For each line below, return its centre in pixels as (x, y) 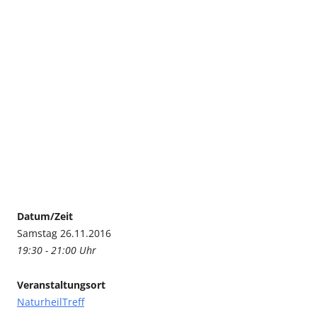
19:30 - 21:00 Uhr (57, 250)
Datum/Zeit (45, 217)
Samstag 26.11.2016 (64, 234)
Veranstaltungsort (61, 285)
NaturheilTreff (51, 302)
